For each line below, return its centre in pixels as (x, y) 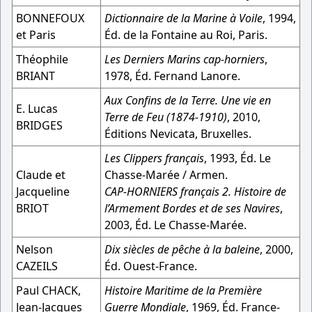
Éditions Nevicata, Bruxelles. (178, 134)
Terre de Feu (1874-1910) (166, 117)
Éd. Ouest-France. (151, 266)
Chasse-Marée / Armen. (166, 175)
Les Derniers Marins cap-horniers (185, 59)
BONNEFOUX (50, 18)
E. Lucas (37, 109)
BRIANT (36, 76)
